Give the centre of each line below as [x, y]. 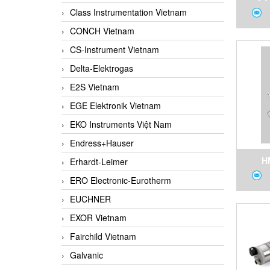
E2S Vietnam [95, 87]
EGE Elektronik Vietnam [115, 106]
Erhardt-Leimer [99, 162]
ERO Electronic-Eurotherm [121, 181]
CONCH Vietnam [102, 31]
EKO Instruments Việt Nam [121, 124]
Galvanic [86, 255]
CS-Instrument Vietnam [115, 50]
